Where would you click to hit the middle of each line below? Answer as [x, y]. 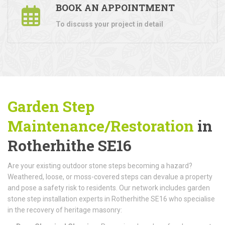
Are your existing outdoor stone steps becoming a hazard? [100, 165]
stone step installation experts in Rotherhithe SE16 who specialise [111, 199]
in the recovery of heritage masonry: [65, 210]
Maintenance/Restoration [101, 126]
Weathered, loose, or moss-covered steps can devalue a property [110, 177]
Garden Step [51, 106]
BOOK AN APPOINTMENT [115, 7]
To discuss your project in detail [109, 24]
